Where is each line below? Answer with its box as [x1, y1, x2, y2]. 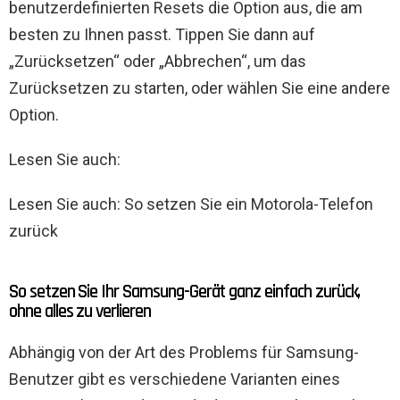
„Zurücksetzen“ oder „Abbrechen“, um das [9, 52, 306, 71]
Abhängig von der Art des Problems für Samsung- [9, 343, 359, 362]
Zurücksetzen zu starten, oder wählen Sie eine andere [9, 79, 390, 98]
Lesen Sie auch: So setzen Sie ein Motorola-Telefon [9, 195, 373, 214]
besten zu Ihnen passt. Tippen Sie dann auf [9, 25, 315, 45]
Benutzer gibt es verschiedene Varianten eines [9, 370, 340, 389]
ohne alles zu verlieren [9, 299, 151, 324]
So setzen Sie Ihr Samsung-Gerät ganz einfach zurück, [9, 279, 361, 304]
